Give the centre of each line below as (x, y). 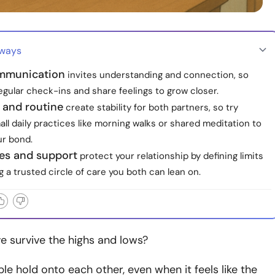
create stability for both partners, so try (151, 107)
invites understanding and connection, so (157, 75)
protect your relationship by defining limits (170, 156)
